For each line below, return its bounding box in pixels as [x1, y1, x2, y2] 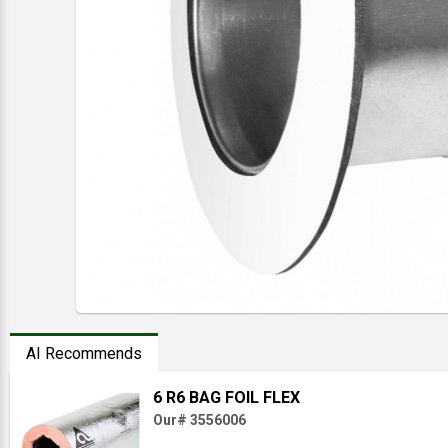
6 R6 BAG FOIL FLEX [152, 388, 300, 407]
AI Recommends [26, 344, 142, 363]
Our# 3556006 [152, 412, 246, 428]
